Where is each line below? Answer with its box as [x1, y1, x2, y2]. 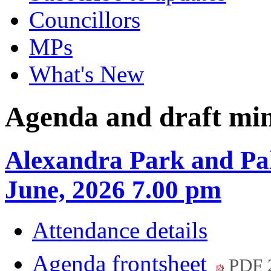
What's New [29, 61, 144, 87]
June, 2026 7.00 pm [5, 175, 221, 204]
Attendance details [32, 217, 207, 244]
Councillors [29, 7, 140, 33]
